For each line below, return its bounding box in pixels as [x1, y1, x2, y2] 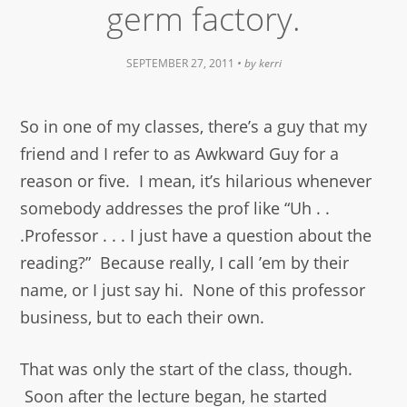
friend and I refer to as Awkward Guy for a [20, 143, 340, 165]
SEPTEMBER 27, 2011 [125, 56, 234, 71]
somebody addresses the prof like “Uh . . [20, 197, 331, 220]
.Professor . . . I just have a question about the [20, 224, 372, 247]
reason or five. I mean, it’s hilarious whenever [20, 170, 372, 193]
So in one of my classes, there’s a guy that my [20, 115, 368, 138]
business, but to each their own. [20, 306, 265, 329]
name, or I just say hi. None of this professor [20, 279, 366, 302]
